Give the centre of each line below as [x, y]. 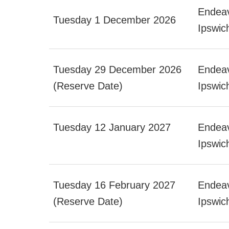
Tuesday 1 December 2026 [114, 20]
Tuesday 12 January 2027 [112, 127]
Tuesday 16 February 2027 [114, 185]
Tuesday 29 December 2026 [117, 69]
